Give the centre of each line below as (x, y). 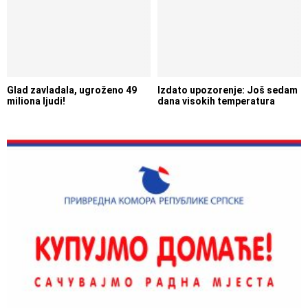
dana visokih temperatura (216, 101)
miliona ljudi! (36, 101)
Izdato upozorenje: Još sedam (228, 90)
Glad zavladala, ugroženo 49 (72, 90)
